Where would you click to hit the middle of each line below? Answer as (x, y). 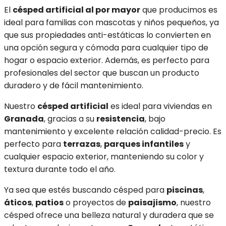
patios (49, 203)
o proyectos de (96, 203)
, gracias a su (70, 119)
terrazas (82, 144)
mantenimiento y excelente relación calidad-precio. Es (113, 132)
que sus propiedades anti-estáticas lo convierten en (107, 35)
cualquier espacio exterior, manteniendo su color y (104, 157)
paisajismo (152, 203)
